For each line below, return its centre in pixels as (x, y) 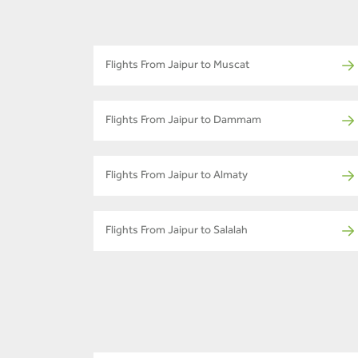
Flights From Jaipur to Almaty (177, 177)
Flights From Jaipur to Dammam (183, 122)
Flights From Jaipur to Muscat (177, 67)
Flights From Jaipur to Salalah (177, 232)
